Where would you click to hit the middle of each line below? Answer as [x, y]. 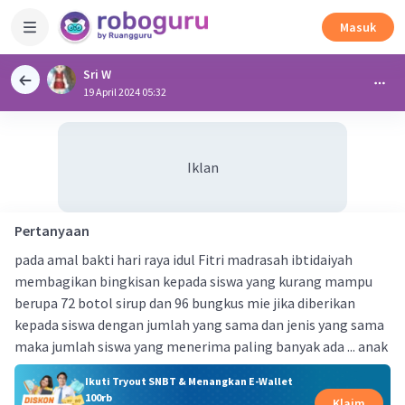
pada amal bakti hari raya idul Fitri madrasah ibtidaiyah [184, 259]
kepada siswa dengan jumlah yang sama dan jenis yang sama [199, 325]
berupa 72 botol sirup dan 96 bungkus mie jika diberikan [185, 303]
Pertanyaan [52, 231]
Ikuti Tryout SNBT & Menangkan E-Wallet [188, 381]
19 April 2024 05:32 [125, 92]
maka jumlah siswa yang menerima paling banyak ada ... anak [201, 346]
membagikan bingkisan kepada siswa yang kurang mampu [193, 281]
